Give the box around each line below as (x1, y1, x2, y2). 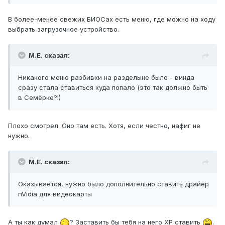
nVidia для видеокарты (18, 190, 92, 198)
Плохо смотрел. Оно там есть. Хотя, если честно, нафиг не (8, 122, 200, 130)
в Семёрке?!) (18, 93, 61, 102)
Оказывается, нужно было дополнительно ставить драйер (18, 180, 209, 188)
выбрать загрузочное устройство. (8, 25, 119, 34)
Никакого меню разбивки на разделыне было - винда (18, 73, 194, 82)
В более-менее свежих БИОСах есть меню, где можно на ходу (8, 15, 215, 24)
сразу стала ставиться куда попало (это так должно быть (18, 83, 207, 92)
